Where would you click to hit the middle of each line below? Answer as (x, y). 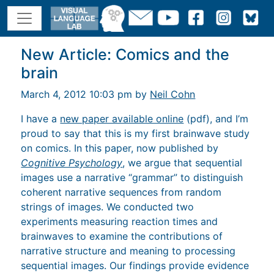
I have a (41, 118)
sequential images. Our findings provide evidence (135, 265)
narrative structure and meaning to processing (128, 250)
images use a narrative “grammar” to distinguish (132, 177)
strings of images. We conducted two (108, 206)
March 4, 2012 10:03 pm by (86, 94)
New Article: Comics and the (125, 54)
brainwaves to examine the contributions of (122, 236)
